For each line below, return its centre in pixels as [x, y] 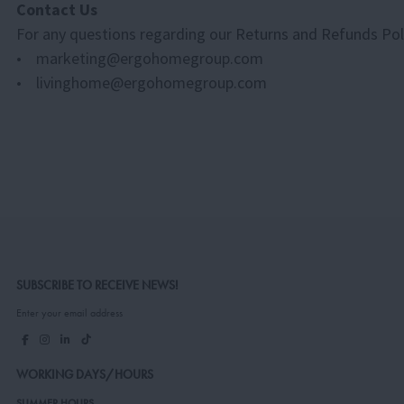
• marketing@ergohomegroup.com [140, 58]
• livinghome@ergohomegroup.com [142, 82]
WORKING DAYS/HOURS [85, 375]
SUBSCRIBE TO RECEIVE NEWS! [97, 286]
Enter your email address [69, 312]
